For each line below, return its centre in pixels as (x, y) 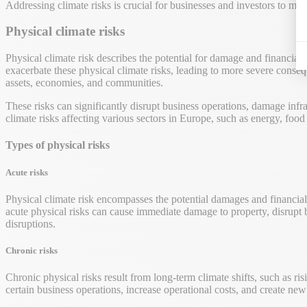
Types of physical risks (58, 145)
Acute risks (27, 172)
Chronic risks (32, 250)
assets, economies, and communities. (84, 83)
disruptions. (30, 223)
